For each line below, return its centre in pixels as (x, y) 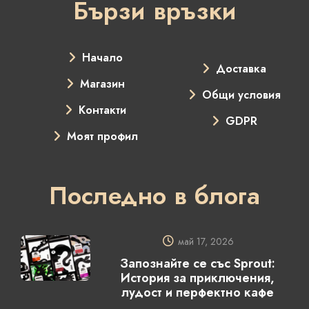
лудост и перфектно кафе (198, 293)
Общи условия (241, 95)
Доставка (241, 69)
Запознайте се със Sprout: (198, 264)
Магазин (102, 84)
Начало (102, 58)
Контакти (102, 110)
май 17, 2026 (206, 242)
